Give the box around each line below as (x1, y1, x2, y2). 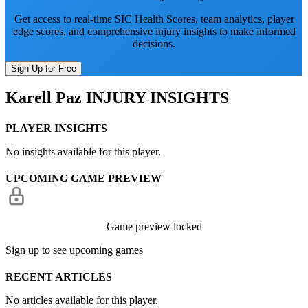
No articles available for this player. (5, 294, 158, 307)
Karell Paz (5, 89, 82, 107)
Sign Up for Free (11, 63, 76, 74)
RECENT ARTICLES (5, 271, 112, 283)
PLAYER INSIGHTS (5, 122, 107, 134)
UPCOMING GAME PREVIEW (5, 173, 162, 184)
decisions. (133, 37, 175, 49)
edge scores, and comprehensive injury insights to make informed (12, 25, 296, 37)
